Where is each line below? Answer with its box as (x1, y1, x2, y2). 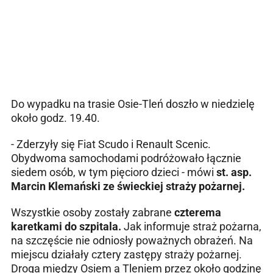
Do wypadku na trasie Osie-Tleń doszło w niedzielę (11, 97, 255, 110)
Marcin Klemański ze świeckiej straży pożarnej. (11, 179, 245, 193)
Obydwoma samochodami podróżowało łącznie (11, 151, 241, 165)
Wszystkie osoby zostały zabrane (11, 205, 174, 219)
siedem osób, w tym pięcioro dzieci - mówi (11, 165, 216, 179)
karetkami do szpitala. (11, 219, 124, 233)
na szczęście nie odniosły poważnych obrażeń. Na (11, 233, 253, 247)
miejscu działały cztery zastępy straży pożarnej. (11, 247, 242, 261)
